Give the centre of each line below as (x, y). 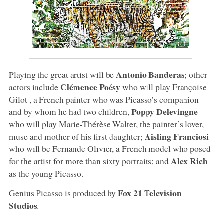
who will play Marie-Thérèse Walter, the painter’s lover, (106, 124)
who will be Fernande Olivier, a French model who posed (110, 148)
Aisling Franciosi (176, 136)
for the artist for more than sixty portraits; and (90, 161)
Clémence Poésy (90, 87)
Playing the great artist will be (62, 74)
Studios (23, 205)
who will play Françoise (163, 87)
